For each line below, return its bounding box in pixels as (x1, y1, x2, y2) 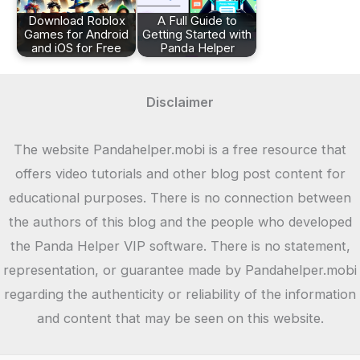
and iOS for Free (31, 41, 121, 56)
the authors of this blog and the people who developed (8, 213, 352, 230)
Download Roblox (27, 14, 125, 29)
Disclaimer (146, 94, 214, 111)
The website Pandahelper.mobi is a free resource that (14, 141, 346, 157)
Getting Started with (142, 27, 252, 43)
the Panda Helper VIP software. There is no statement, (10, 237, 350, 254)
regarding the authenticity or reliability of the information (4, 285, 356, 302)
